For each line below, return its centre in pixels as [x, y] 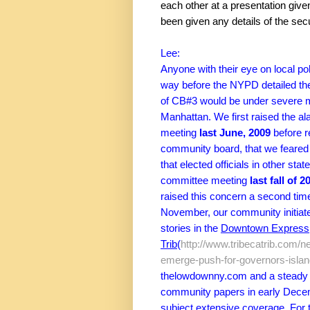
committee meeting [205, 181]
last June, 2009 [235, 133]
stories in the [191, 229]
